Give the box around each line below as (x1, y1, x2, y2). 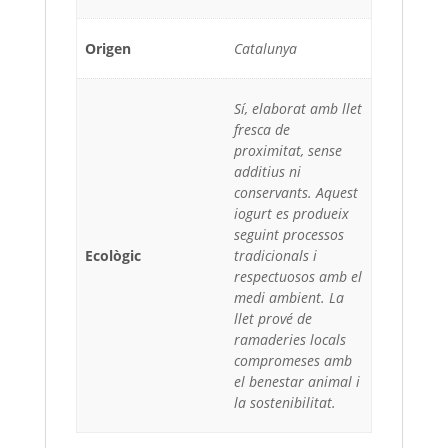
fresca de (234, 119, 290, 139)
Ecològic (85, 245, 141, 265)
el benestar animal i (234, 371, 360, 391)
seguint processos (234, 224, 344, 244)
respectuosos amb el (234, 266, 362, 286)
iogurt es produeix (234, 203, 349, 223)
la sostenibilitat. (234, 392, 336, 412)
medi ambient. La (234, 287, 344, 307)
